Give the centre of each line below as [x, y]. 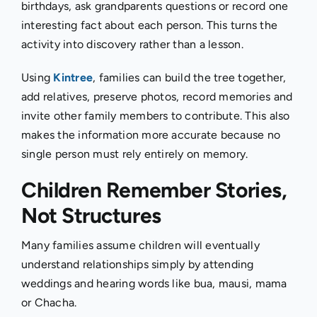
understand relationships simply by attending [137, 264]
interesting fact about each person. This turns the [149, 25]
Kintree [73, 77]
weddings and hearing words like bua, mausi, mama [154, 283]
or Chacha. [49, 302]
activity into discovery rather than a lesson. [132, 44]
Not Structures [91, 215]
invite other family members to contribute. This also [155, 115]
